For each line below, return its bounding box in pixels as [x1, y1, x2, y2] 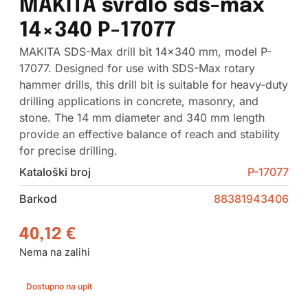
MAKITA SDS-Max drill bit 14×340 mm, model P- [19, 45, 272, 59]
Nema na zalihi [19, 246, 90, 259]
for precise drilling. [19, 144, 118, 158]
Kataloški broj [19, 165, 91, 179]
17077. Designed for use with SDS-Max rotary [19, 61, 255, 76]
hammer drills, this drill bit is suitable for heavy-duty [19, 78, 288, 92]
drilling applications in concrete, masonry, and [19, 94, 258, 109]
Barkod [19, 192, 57, 206]
